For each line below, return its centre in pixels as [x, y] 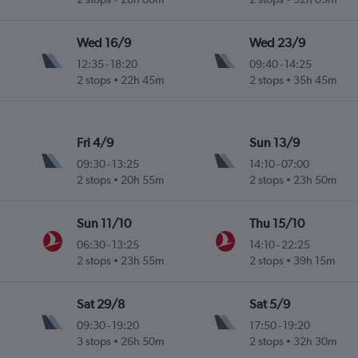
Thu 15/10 [276, 224]
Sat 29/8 [101, 304]
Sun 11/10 [104, 224]
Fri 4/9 [95, 143]
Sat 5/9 [269, 304]
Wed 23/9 [277, 43]
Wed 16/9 [104, 43]
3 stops [94, 342]
